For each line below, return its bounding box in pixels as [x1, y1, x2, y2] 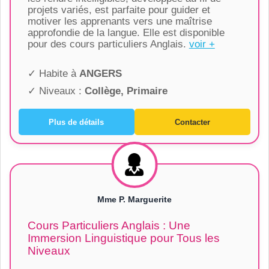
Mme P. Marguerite [97, 195, 172, 205]
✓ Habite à [27, 68, 79, 80]
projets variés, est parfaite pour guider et [27, 4, 210, 16]
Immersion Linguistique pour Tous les [27, 232, 220, 245]
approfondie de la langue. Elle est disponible [27, 27, 225, 39]
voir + [189, 38, 215, 50]
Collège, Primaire [84, 85, 168, 97]
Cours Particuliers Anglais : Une [27, 219, 190, 232]
